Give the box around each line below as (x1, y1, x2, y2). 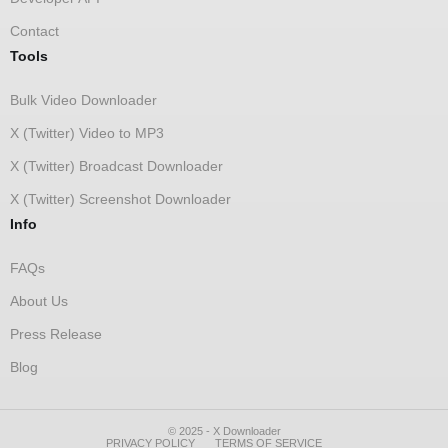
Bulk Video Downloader (10, 92, 157, 109)
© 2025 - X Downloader (167, 424, 281, 437)
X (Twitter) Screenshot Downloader (10, 191, 231, 208)
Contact (10, 23, 59, 40)
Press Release (10, 326, 102, 343)
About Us (10, 293, 68, 310)
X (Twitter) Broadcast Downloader (10, 158, 223, 175)
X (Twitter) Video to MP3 (10, 125, 164, 142)
